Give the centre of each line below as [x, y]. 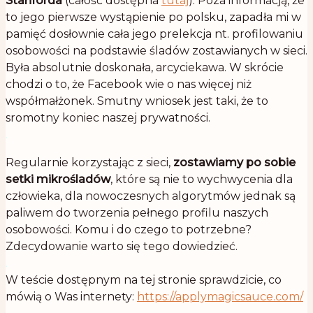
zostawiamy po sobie [234, 163]
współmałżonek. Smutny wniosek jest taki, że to [137, 101]
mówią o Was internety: [71, 297]
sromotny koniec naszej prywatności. [108, 118]
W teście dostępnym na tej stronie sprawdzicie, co [144, 280]
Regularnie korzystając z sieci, [89, 163]
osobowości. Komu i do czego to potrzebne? [129, 230]
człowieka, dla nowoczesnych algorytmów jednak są [151, 196]
